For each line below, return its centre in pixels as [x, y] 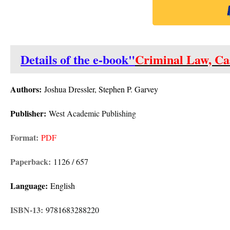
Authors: [27, 89]
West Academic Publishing [92, 113]
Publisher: [30, 113]
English [63, 186]
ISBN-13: [28, 210]
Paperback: [32, 161]
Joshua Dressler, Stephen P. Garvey [101, 89]
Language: [29, 186]
